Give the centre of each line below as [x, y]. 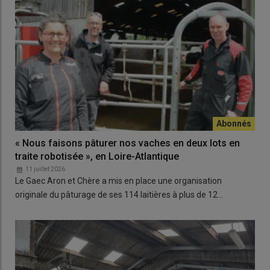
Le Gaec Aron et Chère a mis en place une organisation [118, 181]
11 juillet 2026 [45, 169]
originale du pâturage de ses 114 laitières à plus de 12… [119, 194]
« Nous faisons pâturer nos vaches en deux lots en [127, 143]
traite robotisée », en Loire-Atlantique [97, 156]
